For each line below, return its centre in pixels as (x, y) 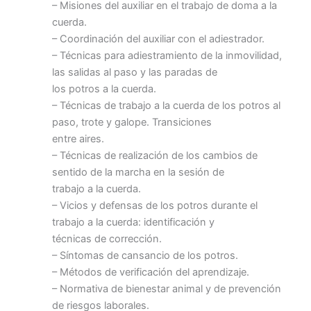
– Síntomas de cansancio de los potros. (145, 255)
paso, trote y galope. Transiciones (132, 122)
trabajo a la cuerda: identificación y (133, 222)
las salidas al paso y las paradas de (135, 72)
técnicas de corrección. (107, 238)
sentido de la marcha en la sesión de (138, 172)
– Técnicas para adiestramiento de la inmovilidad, (167, 55)
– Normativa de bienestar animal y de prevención (167, 288)
